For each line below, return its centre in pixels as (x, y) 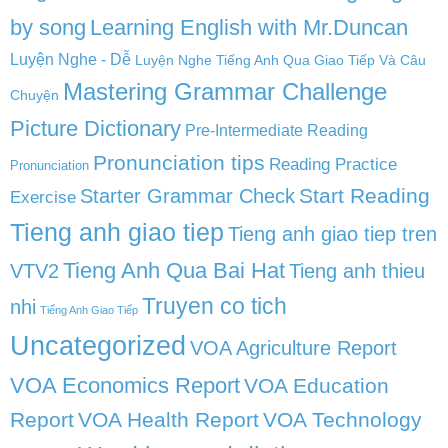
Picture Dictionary (95, 128)
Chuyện (34, 95)
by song (48, 27)
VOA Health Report (168, 419)
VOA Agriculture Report (293, 348)
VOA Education (316, 385)
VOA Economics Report (125, 385)
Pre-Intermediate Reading (276, 130)
